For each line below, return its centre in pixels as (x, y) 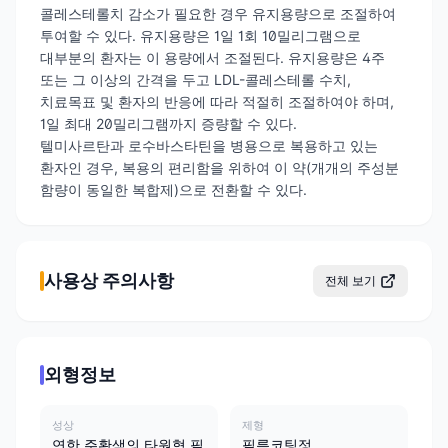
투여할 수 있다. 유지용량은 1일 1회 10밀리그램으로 (200, 36)
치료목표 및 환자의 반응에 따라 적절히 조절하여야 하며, (217, 102)
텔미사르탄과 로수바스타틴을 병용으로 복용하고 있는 (209, 146)
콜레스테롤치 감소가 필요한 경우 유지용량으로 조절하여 (218, 14)
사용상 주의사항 (109, 281)
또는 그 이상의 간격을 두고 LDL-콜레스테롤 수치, (195, 80)
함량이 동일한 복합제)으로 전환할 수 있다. (173, 190)
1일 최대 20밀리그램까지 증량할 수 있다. (168, 124)
